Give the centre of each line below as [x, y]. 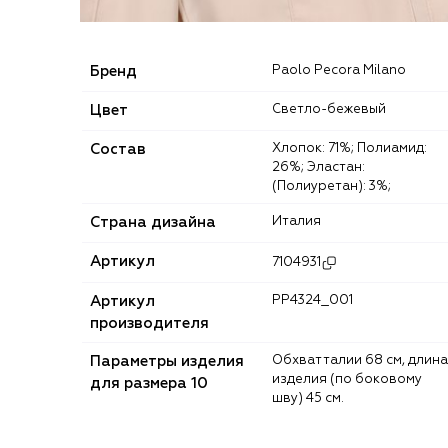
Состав [118, 149]
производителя [149, 323]
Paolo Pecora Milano [343, 70]
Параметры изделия [167, 361]
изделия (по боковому [347, 379]
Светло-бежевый [333, 109]
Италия [301, 221]
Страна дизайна [153, 222]
